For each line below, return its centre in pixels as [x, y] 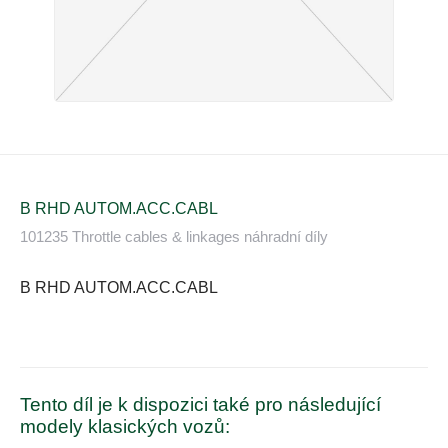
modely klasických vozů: [125, 426]
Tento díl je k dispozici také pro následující [200, 404]
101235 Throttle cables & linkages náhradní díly [174, 236]
